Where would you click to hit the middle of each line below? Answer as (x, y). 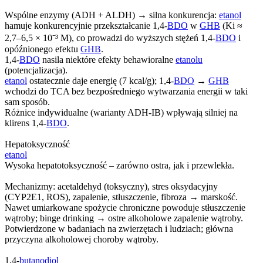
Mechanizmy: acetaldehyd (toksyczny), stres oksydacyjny (111, 186)
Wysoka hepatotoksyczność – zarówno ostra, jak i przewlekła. (119, 165)
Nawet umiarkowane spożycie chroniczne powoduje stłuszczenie (125, 207)
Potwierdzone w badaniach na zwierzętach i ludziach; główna (119, 228)
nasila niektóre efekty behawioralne (108, 59)
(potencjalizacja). (36, 70)
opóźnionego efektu (43, 49)
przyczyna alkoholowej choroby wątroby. (82, 239)
